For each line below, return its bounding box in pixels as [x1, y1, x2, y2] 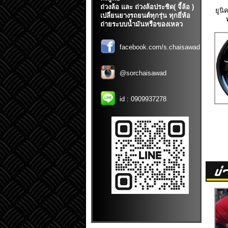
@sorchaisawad [120, 69, 166, 77]
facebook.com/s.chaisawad [120, 43, 200, 51]
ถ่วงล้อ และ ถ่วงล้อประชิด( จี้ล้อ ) [100, 3, 194, 11]
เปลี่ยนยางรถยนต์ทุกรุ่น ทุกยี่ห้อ [100, 12, 190, 19]
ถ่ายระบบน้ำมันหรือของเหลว [100, 20, 183, 28]
